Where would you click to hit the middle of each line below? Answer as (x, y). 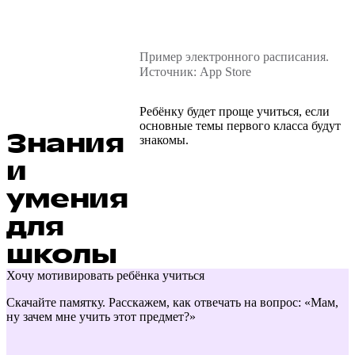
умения (67, 199)
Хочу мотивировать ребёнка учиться (105, 275)
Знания (65, 143)
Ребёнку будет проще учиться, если (235, 111)
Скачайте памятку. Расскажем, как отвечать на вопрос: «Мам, (172, 302)
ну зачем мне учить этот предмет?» (101, 316)
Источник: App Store (195, 71)
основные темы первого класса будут (240, 125)
